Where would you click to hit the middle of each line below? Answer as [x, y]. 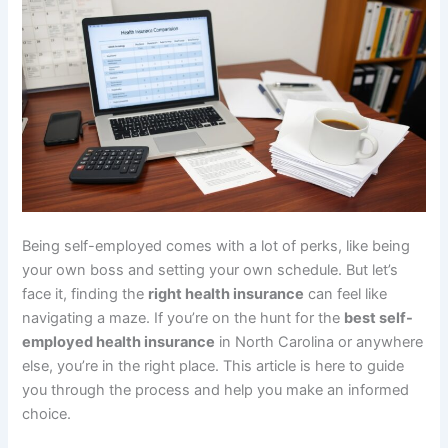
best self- [379, 318]
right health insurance [226, 294]
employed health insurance [119, 342]
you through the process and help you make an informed [216, 390]
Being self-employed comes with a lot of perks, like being [216, 246]
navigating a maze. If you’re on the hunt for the [183, 318]
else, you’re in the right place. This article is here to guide [213, 366]
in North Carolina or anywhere [319, 342]
